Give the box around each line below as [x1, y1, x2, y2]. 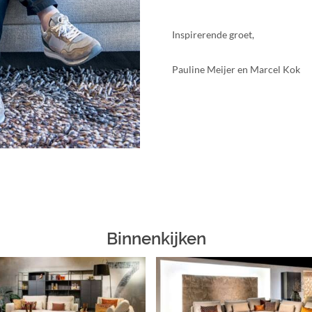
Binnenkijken [106, 228, 206, 249]
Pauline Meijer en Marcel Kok [172, 63, 301, 75]
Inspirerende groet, [172, 28, 255, 40]
